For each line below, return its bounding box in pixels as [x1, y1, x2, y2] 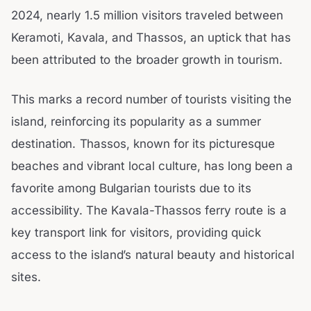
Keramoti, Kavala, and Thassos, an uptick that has [11, 30, 291, 44]
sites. [11, 270, 41, 285]
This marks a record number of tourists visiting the [11, 92, 292, 107]
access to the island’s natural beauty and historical [11, 248, 294, 262]
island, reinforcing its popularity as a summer [11, 115, 261, 129]
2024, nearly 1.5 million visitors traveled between [11, 8, 283, 22]
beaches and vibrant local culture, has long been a [11, 159, 293, 174]
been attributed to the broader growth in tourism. [11, 52, 283, 67]
